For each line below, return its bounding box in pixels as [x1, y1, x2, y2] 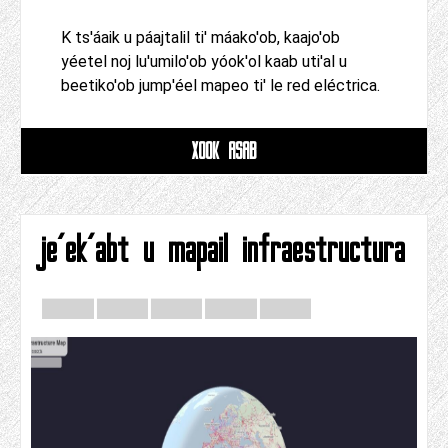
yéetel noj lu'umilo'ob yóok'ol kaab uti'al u [61, 52, 347, 72]
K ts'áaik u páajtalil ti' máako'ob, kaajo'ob [61, 28, 340, 48]
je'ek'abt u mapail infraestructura [42, 228, 406, 272]
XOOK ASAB [191, 137, 257, 165]
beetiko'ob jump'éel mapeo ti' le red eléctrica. [61, 76, 380, 96]
